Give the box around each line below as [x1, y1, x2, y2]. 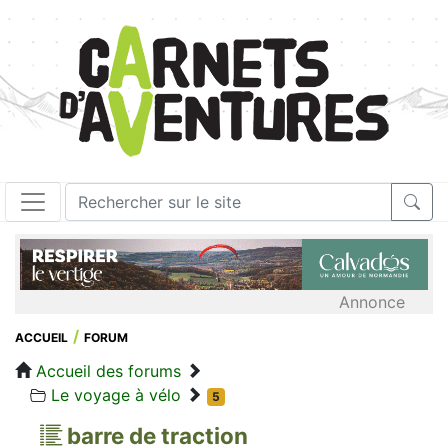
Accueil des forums [36, 360, 181, 381]
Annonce [339, 291, 405, 312]
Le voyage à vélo [51, 384, 181, 405]
